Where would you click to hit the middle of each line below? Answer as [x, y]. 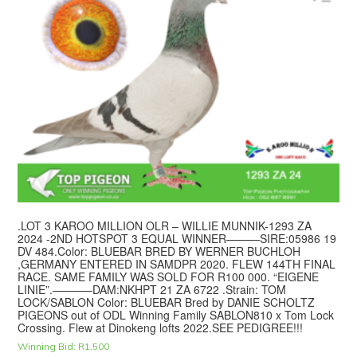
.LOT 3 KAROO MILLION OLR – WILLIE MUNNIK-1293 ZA [165, 225]
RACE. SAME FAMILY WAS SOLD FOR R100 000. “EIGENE [169, 276]
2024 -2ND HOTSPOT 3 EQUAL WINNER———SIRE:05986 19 [177, 238]
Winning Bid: [47, 346]
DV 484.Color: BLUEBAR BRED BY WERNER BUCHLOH [159, 251]
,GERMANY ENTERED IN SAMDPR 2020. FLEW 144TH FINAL [177, 263]
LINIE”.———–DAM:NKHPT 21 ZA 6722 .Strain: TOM [152, 289]
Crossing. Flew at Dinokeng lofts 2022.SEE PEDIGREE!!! [161, 327]
